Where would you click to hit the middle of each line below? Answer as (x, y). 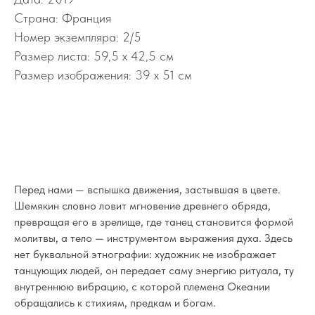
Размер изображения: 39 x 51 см (103, 75)
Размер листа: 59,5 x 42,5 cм (94, 56)
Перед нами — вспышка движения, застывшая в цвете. (147, 189)
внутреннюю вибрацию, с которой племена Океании (142, 287)
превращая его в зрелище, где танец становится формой (154, 222)
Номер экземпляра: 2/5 (78, 37)
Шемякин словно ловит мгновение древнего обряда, (142, 206)
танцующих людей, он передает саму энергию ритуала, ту (154, 270)
